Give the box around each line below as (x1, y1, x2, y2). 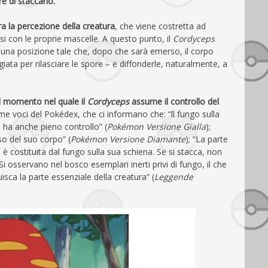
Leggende (154, 170, 193, 182)
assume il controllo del (132, 95, 219, 107)
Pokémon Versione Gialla (107, 120, 206, 132)
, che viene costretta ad (115, 20, 206, 32)
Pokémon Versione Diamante (71, 133, 185, 145)
